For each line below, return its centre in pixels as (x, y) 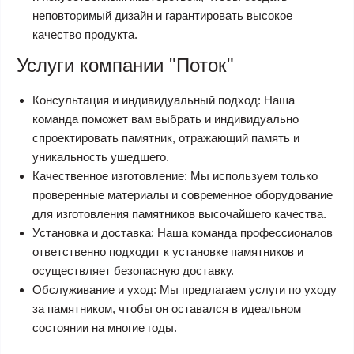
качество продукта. (85, 34)
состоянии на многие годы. (105, 328)
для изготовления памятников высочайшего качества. (179, 214)
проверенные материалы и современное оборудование (183, 195)
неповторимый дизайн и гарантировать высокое (162, 15)
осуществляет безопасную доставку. (133, 271)
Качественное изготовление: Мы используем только (175, 176)
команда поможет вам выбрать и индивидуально (166, 119)
